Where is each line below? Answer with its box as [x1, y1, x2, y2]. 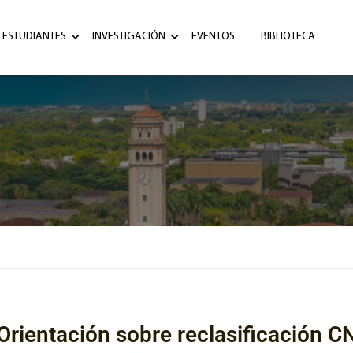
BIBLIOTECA [261, 31, 315, 43]
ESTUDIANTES [2, 31, 66, 43]
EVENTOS [191, 31, 235, 43]
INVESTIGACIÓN [92, 31, 165, 43]
